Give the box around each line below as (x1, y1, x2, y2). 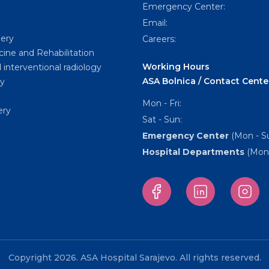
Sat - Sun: (142, 114, 182, 125)
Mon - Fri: (142, 98, 181, 109)
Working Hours (142, 61, 210, 72)
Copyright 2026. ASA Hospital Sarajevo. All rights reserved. (8, 252, 261, 263)
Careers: (142, 34, 176, 44)
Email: (142, 17, 168, 28)
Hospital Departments (142, 147, 247, 157)
